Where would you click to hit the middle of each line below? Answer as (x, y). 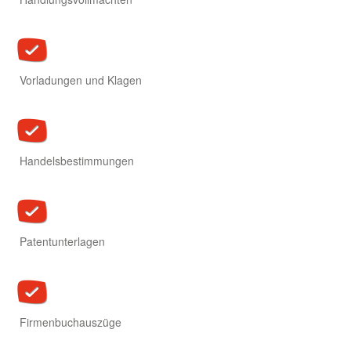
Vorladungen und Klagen (81, 80)
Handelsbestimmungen (77, 161)
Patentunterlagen (62, 242)
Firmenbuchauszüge (71, 322)
